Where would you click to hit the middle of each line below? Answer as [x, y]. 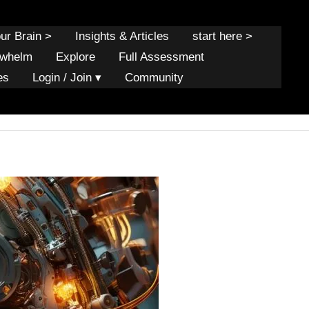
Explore [76, 57]
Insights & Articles [122, 36]
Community [154, 78]
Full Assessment [161, 57]
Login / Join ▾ [67, 78]
